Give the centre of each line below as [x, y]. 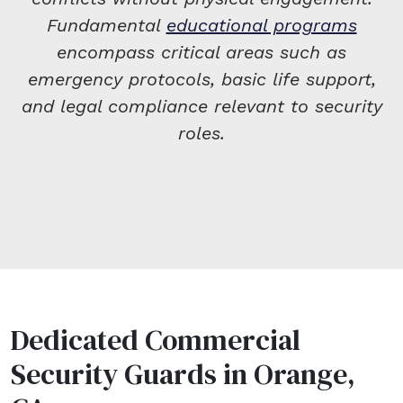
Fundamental [106, 26]
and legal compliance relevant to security [201, 107]
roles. [201, 134]
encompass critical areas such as [201, 53]
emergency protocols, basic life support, [201, 80]
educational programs [261, 26]
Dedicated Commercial [156, 340]
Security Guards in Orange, [183, 375]
